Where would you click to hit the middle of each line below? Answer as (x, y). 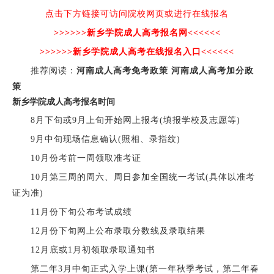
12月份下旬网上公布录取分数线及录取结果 (109, 231)
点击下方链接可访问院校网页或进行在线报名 (137, 13)
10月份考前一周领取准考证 (76, 158)
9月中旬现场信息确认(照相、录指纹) (96, 139)
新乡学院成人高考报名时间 (63, 102)
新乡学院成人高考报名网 (137, 32)
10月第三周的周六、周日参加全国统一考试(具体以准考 (133, 177)
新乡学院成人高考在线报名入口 (137, 51)
